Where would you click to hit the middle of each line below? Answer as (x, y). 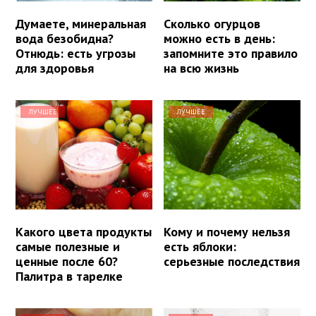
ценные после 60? (67, 262)
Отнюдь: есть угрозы (75, 54)
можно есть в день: (220, 39)
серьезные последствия (232, 262)
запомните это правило (231, 54)
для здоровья (55, 68)
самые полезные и (68, 247)
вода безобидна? (65, 39)
